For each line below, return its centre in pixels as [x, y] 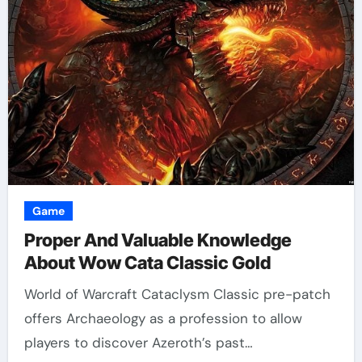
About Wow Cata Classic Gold [147, 263]
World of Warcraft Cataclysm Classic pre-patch [30, 294]
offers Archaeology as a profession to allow [163, 318]
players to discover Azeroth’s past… [138, 343]
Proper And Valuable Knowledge [158, 240]
